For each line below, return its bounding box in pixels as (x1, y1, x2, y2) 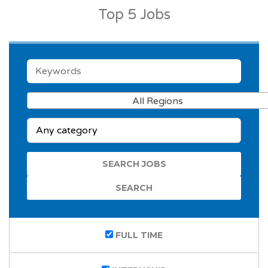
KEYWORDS (27, 59, 81, 70)
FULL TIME (113, 230, 163, 240)
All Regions (132, 95, 183, 107)
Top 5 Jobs (98, 6, 170, 23)
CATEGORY (27, 118, 78, 129)
